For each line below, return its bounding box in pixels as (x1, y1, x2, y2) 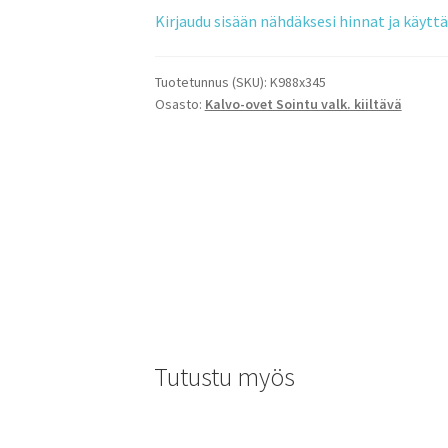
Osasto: (154, 95, 205, 114)
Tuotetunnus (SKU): (154, 73, 270, 92)
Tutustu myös (153, 360, 295, 393)
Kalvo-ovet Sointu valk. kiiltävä (204, 95, 402, 114)
